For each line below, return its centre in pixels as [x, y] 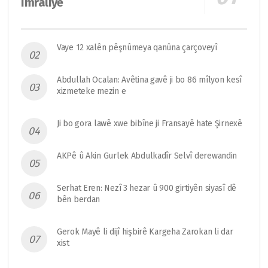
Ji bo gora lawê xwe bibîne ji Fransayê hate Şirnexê [150, 124]
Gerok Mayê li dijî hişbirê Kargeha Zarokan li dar [145, 232]
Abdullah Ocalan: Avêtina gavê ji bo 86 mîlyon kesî [150, 80]
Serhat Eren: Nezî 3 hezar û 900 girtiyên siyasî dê [147, 188]
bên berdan [79, 200]
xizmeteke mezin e [92, 92]
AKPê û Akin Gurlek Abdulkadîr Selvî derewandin [147, 156]
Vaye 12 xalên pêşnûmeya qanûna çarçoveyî [137, 48]
